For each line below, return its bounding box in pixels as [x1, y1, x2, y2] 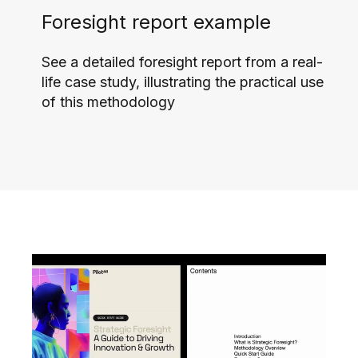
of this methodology [42, 93, 175, 110]
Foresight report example [42, 10, 271, 34]
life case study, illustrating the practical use [42, 74, 324, 90]
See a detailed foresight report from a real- [42, 54, 323, 70]
